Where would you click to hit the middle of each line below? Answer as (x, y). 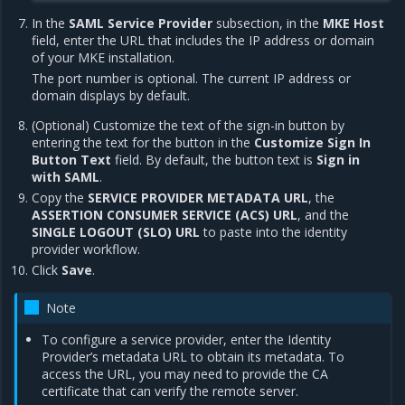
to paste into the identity (274, 232)
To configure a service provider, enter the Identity (187, 339)
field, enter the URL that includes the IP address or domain (203, 40)
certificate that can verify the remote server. (170, 391)
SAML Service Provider (141, 23)
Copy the (60, 198)
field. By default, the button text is (214, 160)
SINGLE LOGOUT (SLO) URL (116, 232)
